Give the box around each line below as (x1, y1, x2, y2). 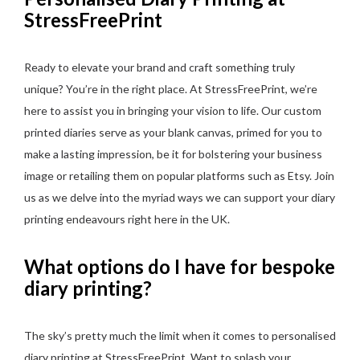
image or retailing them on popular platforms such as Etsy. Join (24, 168, 334, 182)
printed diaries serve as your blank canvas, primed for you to (24, 125, 322, 139)
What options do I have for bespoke (24, 254, 335, 278)
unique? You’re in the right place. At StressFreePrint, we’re (24, 81, 317, 96)
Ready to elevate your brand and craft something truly (24, 59, 295, 74)
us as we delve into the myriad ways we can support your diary (24, 190, 335, 204)
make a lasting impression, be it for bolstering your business (24, 146, 322, 161)
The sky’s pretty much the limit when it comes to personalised (24, 328, 336, 342)
